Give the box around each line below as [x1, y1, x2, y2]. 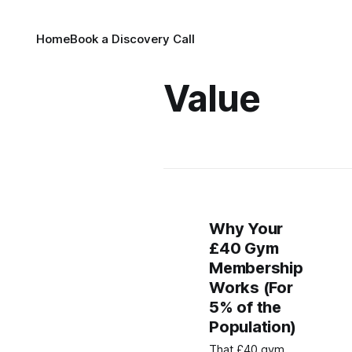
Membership [209, 258, 303, 277]
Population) [209, 317, 297, 336]
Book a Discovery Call [70, 31, 196, 46]
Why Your [209, 219, 283, 238]
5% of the [209, 298, 281, 317]
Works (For [209, 278, 293, 297]
